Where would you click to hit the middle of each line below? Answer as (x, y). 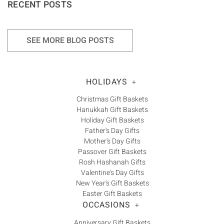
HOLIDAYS (106, 82)
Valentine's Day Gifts (112, 173)
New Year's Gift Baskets (112, 183)
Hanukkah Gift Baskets (112, 110)
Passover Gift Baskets (112, 152)
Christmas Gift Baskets (112, 99)
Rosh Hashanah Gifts (112, 162)
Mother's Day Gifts (112, 141)
